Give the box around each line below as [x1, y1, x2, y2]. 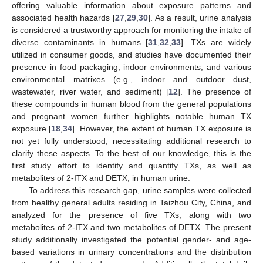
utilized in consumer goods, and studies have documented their [12, 49, 251, 59]
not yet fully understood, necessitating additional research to [12, 136, 251, 146]
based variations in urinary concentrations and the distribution [12, 247, 251, 257]
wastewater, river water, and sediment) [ [12, 86, 168, 96]
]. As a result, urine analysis [147, 12, 251, 22]
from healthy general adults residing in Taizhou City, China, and [12, 197, 251, 207]
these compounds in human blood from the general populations [12, 99, 251, 109]
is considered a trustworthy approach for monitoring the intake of [12, 25, 251, 35]
